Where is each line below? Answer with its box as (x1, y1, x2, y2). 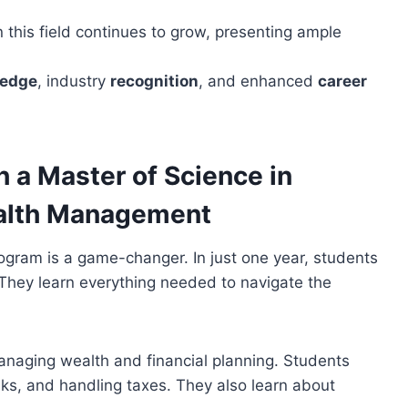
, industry (37, 72, 110, 91)
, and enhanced (199, 72, 318, 91)
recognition (110, 72, 199, 91)
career (318, 72, 367, 91)
